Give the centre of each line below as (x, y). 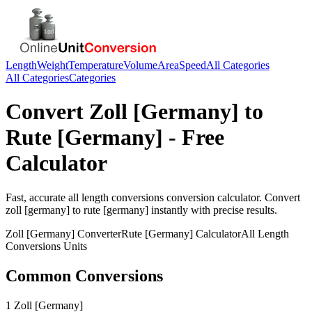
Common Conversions (84, 275)
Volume (140, 65)
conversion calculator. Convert (232, 197)
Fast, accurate (37, 197)
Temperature (96, 65)
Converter (98, 233)
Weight (53, 65)
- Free (194, 138)
